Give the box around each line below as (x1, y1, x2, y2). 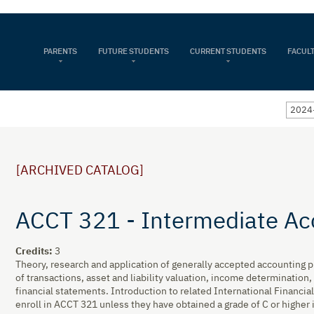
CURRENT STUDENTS (190, 48, 266, 55)
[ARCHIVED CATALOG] (16, 165, 144, 177)
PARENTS (43, 48, 77, 55)
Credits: (15, 247, 53, 257)
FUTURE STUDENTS (98, 48, 169, 55)
